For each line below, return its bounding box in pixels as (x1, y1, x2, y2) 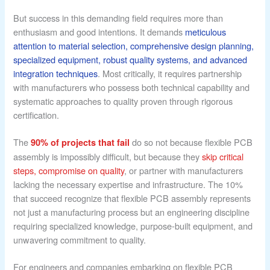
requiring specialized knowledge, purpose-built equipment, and (13, 219, 253, 233)
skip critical (202, 150, 244, 163)
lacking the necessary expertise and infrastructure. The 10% (13, 178, 243, 191)
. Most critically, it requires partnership (98, 67, 242, 80)
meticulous (185, 25, 227, 39)
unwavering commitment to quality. (13, 233, 146, 246)
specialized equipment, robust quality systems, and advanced (13, 53, 248, 66)
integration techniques (13, 67, 98, 80)
